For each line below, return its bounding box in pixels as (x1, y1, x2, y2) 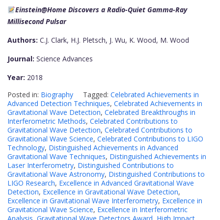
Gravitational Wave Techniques (7, 152, 106, 162)
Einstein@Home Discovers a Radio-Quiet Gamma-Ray (15, 5, 187, 15)
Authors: (7, 35, 38, 45)
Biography (41, 90, 73, 100)
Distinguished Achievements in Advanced (49, 143, 178, 153)
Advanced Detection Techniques (7, 99, 110, 109)
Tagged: (83, 90, 110, 100)
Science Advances (34, 54, 93, 64)
